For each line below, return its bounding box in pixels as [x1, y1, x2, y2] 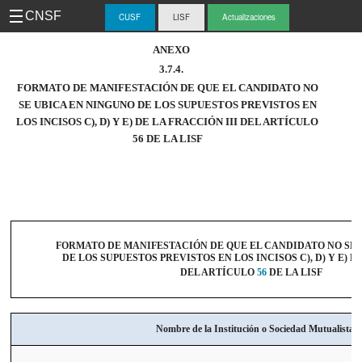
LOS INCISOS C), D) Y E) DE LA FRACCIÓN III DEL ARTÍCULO [16, 116, 319, 128]
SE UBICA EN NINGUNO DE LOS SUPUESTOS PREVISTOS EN [18, 99, 317, 111]
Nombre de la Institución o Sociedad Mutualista [156, 323, 355, 335]
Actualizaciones [221, 11, 276, 23]
